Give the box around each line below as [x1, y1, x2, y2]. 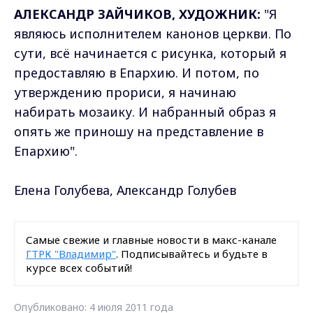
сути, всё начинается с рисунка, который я [14, 45, 286, 62]
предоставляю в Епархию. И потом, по [14, 64, 259, 82]
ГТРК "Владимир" [26, 247, 116, 261]
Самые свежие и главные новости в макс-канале [26, 233, 277, 247]
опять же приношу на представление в [14, 123, 263, 140]
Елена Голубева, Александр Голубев [14, 182, 236, 199]
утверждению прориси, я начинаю [14, 84, 236, 101]
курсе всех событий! [26, 261, 132, 275]
